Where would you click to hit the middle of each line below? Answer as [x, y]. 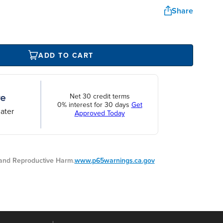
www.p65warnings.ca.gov [114, 161]
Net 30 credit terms [100, 96]
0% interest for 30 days [94, 105]
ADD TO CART [66, 55]
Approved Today [100, 113]
